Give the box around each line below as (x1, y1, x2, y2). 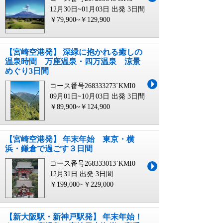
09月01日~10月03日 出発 (50, 93, 125, 101)
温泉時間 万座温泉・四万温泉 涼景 (5, 57, 140, 66)
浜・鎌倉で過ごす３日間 (5, 144, 93, 153)
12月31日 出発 (50, 170, 94, 178)
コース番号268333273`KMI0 (50, 82, 135, 90)
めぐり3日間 (5, 67, 49, 76)
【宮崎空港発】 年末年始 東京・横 (5, 135, 134, 144)
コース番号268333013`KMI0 (50, 160, 135, 168)
